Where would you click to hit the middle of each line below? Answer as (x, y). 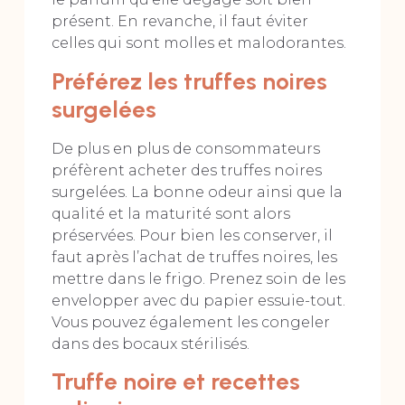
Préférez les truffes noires (189, 81)
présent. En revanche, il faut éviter (179, 22)
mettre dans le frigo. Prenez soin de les (198, 278)
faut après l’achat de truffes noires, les (194, 257)
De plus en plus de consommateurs (185, 148)
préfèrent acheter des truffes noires (186, 170)
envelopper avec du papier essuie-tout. (198, 300)
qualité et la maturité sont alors (170, 213)
